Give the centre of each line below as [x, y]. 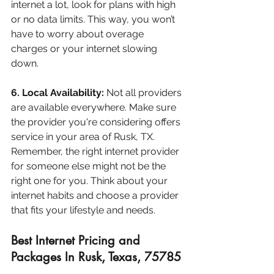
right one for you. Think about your [91, 181]
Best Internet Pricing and [77, 241]
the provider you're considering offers [97, 122]
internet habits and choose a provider [96, 196]
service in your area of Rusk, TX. [83, 137]
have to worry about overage [79, 34]
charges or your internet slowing [85, 49]
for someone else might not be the [90, 166]
